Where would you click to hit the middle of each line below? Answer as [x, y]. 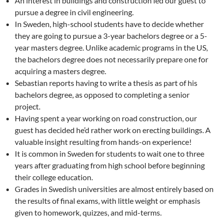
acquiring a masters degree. [60, 71]
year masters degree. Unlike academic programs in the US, [111, 47]
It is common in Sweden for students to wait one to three [110, 153]
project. [27, 106]
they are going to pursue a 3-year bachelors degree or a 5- [111, 36]
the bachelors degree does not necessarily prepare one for [111, 59]
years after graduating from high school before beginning [110, 165]
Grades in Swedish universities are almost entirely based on [114, 189]
